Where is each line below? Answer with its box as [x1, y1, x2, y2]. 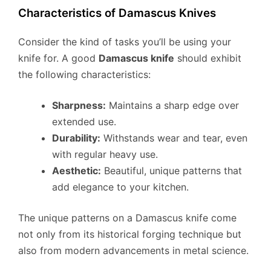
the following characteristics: [18, 68, 151, 80]
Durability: [52, 131, 100, 144]
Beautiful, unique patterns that [101, 164, 242, 177]
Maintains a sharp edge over [106, 99, 239, 111]
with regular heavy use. [52, 148, 158, 160]
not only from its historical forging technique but [18, 227, 241, 240]
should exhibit [174, 51, 241, 64]
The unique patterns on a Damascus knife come [18, 211, 237, 224]
